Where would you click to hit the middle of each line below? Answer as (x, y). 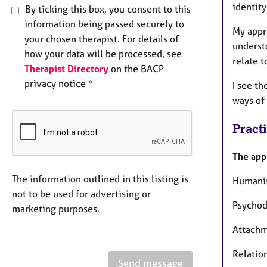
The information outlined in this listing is (100, 179)
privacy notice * (59, 84)
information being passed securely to (104, 24)
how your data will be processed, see (103, 54)
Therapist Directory (66, 69)
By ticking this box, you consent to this (107, 9)
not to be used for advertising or (81, 194)
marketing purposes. (56, 209)
